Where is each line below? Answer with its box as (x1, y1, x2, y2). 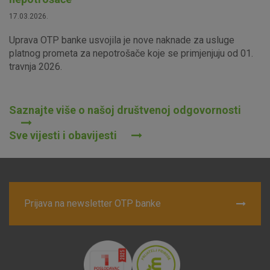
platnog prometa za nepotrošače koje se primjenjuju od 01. (9, 47, 253, 59)
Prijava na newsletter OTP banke (24, 197, 161, 209)
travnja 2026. (9, 60, 62, 72)
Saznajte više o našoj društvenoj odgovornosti (9, 103, 241, 116)
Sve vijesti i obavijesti (9, 128, 119, 142)
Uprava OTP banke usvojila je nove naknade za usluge (9, 34, 234, 46)
